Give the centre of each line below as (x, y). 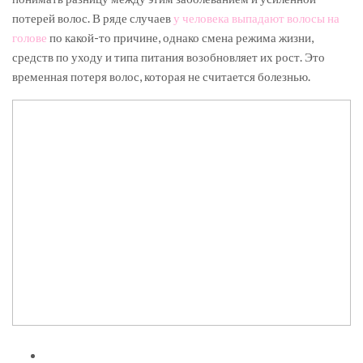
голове (30, 37)
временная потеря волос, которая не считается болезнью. (161, 76)
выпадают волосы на (286, 17)
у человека (201, 17)
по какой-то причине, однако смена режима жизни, (180, 37)
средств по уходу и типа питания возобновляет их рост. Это (169, 56)
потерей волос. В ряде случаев (93, 17)
